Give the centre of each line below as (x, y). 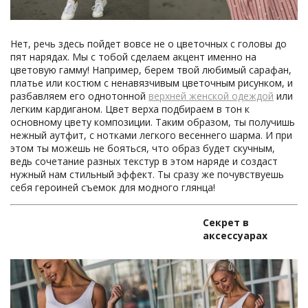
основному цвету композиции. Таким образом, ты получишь (153, 122)
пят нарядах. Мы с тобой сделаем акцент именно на (133, 56)
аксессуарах (235, 235)
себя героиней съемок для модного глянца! (113, 187)
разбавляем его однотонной (79, 96)
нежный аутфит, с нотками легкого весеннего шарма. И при (151, 135)
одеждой (253, 96)
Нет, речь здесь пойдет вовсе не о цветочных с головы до (148, 43)
